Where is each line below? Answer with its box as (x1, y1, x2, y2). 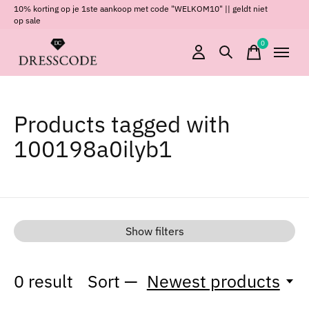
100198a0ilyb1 (14, 134, 172, 163)
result (24, 270, 73, 292)
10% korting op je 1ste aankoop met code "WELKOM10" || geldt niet (14, 3, 268, 14)
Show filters (125, 224, 184, 238)
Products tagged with (14, 109, 230, 139)
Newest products (146, 270, 280, 292)
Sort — (88, 270, 139, 292)
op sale (14, 14, 41, 26)
